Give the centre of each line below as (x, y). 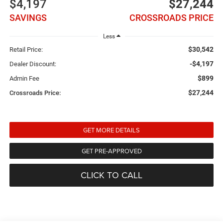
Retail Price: (26, 50)
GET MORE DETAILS (111, 130)
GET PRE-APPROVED (111, 151)
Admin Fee (24, 79)
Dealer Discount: (33, 64)
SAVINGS (28, 17)
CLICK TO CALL (111, 175)
